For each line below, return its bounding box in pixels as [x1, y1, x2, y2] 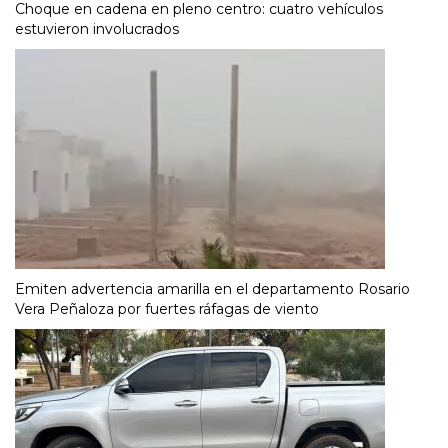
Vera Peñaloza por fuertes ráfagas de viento [15, 300, 319, 319]
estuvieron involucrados [15, 20, 179, 39]
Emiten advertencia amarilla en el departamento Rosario [15, 280, 410, 299]
